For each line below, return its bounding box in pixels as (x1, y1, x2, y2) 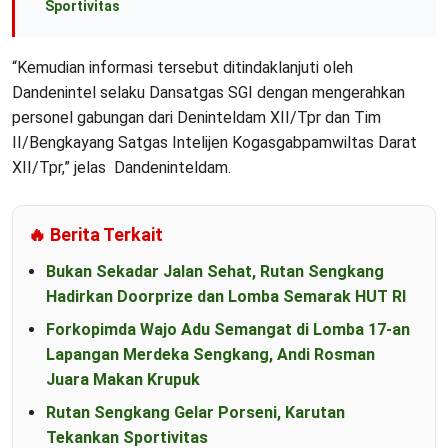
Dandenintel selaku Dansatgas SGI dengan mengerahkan (12, 83, 405, 103)
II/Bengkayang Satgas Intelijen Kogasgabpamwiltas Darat (12, 133, 417, 153)
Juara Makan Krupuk (46, 370, 200, 390)
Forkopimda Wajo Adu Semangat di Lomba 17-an (46, 320, 410, 340)
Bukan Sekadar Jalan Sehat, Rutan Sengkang (46, 262, 384, 282)
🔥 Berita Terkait (28, 224, 163, 246)
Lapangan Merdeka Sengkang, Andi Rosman (46, 345, 375, 365)
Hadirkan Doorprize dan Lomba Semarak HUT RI (46, 287, 406, 307)
